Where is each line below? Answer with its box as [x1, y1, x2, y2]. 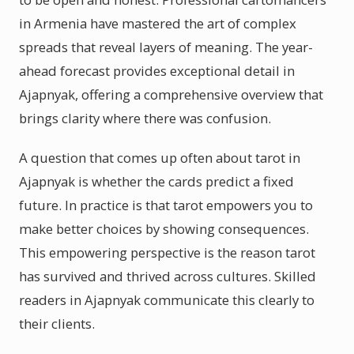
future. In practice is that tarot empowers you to [19, 196, 313, 214]
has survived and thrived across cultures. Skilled [19, 267, 316, 285]
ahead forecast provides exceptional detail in [19, 62, 295, 80]
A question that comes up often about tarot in [19, 149, 300, 167]
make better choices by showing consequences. [19, 220, 309, 238]
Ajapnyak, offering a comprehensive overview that [19, 85, 323, 104]
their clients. [19, 314, 95, 333]
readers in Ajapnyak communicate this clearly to [19, 291, 314, 309]
